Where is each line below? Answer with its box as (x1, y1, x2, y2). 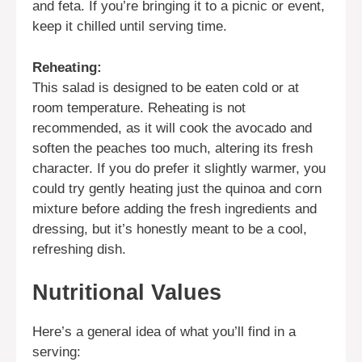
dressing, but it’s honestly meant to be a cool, (32, 221, 307, 237)
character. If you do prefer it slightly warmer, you (32, 160, 326, 176)
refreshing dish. (32, 241, 126, 257)
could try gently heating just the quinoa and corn (32, 180, 322, 196)
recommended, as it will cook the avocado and (32, 120, 312, 136)
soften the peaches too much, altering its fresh (32, 140, 313, 156)
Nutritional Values (32, 280, 221, 305)
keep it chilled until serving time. (32, 19, 227, 35)
